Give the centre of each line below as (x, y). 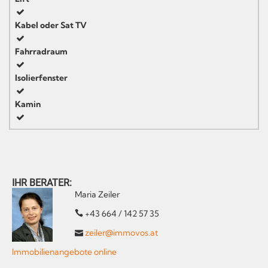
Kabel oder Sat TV (51, 25)
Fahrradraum (41, 51)
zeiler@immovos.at (122, 232)
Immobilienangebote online (64, 252)
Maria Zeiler (98, 194)
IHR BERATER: (42, 182)
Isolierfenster (41, 77)
